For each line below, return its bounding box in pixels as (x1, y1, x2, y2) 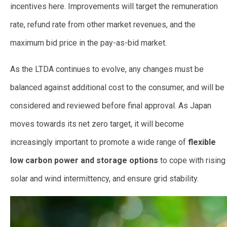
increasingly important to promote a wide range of (10, 137, 188, 147)
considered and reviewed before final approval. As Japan (10, 101, 211, 111)
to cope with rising (158, 156, 225, 166)
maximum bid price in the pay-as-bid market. (10, 38, 167, 48)
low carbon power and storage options (10, 156, 158, 166)
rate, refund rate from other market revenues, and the (10, 20, 196, 30)
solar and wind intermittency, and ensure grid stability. (10, 174, 199, 184)
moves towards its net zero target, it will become (10, 119, 184, 129)
